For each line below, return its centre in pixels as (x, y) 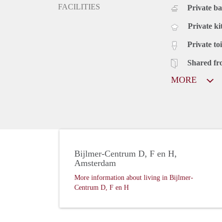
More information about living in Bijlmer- (134, 178)
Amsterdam (95, 163)
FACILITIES (79, 7)
